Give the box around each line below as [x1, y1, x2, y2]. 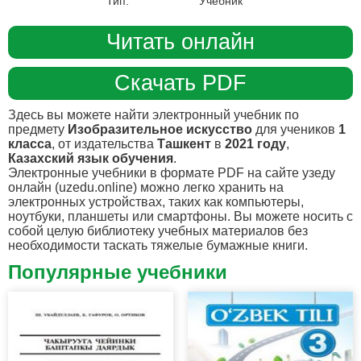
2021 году [225, 136, 286, 151]
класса [8, 136, 52, 151]
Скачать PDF [114, 70, 247, 95]
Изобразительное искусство [68, 122, 252, 136]
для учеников [252, 122, 338, 136]
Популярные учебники [8, 260, 227, 283]
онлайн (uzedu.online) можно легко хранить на [8, 180, 284, 194]
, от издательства [52, 136, 157, 151]
